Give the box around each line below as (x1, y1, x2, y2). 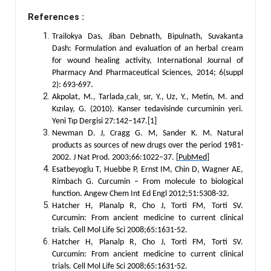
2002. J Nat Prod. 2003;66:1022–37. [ (52, 152, 178, 162)
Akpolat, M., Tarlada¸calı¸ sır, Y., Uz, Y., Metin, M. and (52, 92, 243, 102)
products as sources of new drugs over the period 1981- (52, 140, 243, 150)
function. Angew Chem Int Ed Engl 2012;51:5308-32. (52, 189, 229, 198)
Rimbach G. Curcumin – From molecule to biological (52, 177, 243, 186)
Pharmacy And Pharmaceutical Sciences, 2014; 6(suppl (52, 68, 243, 77)
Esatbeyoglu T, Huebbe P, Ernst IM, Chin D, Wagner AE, (52, 165, 243, 174)
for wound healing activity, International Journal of (52, 56, 243, 65)
